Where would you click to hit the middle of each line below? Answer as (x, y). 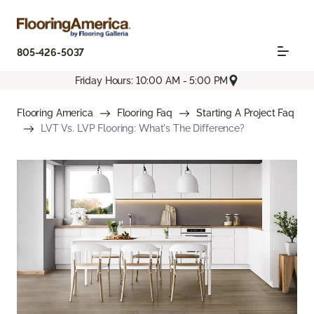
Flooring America (55, 113)
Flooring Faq (145, 113)
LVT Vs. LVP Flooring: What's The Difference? (143, 129)
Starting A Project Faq (246, 113)
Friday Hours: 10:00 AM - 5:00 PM (151, 80)
